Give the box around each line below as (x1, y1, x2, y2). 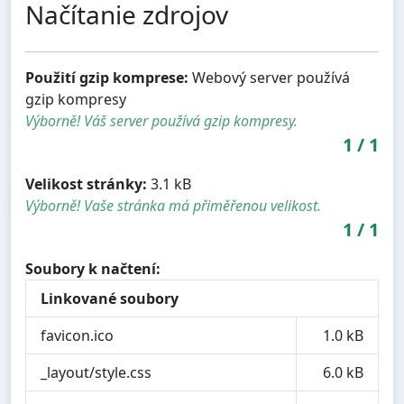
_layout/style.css (41, 362, 151, 382)
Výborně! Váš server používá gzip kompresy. (25, 110, 298, 131)
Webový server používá (188, 67, 350, 87)
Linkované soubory (41, 288, 179, 308)
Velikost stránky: (25, 173, 147, 194)
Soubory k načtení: (25, 258, 161, 279)
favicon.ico (41, 325, 114, 345)
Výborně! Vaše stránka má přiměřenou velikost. (25, 195, 321, 216)
